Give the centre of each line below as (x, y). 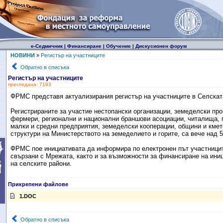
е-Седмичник (47, 46)
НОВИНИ (22, 55)
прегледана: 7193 (29, 84)
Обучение (118, 46)
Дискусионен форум (161, 46)
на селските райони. (41, 164)
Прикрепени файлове (38, 184)
